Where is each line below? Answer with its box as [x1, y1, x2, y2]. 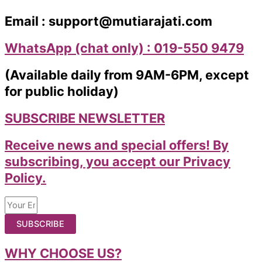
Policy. [5, 170, 46, 186]
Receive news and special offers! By [5, 137, 229, 153]
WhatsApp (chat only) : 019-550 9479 [5, 40, 244, 56]
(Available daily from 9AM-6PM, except [5, 67, 249, 82]
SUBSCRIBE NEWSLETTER [5, 111, 165, 126]
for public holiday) [5, 83, 119, 99]
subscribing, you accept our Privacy [5, 154, 230, 170]
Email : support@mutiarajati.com [5, 13, 212, 29]
